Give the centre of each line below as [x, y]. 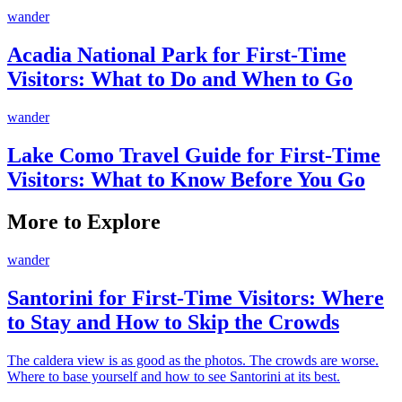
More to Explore [84, 221]
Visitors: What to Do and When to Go [180, 79]
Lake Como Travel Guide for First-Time [194, 155]
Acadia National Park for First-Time [177, 55]
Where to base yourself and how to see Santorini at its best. [174, 376]
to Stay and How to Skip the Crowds [173, 322]
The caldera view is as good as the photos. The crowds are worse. [193, 360]
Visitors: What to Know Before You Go [186, 179]
